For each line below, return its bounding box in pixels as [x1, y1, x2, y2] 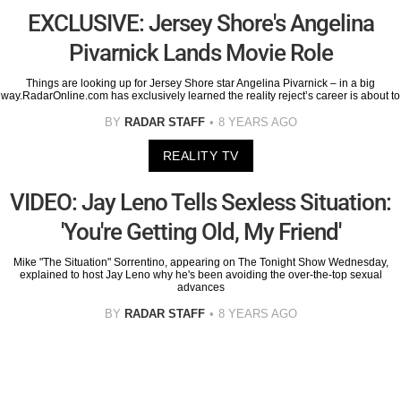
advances [176, 281, 225, 294]
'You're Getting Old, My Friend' [60, 218, 341, 246]
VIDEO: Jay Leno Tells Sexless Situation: [10, 189, 391, 217]
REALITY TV [162, 149, 239, 164]
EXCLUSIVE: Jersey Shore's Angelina [27, 10, 374, 38]
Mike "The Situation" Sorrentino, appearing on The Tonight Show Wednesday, [13, 256, 388, 269]
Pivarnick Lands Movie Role [68, 39, 333, 67]
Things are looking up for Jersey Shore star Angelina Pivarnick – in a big [26, 77, 375, 90]
